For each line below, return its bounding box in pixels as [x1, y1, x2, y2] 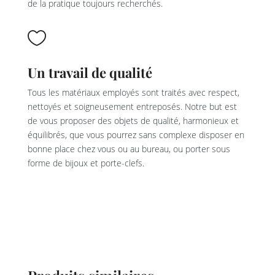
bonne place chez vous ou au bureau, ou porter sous [27, 143, 230, 155]
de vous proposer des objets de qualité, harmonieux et [27, 115, 239, 127]
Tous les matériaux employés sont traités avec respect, [27, 87, 239, 99]
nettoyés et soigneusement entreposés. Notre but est [27, 101, 237, 113]
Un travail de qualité [27, 63, 152, 82]
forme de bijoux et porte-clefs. [27, 157, 144, 169]
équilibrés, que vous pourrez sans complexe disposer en [27, 129, 244, 141]
